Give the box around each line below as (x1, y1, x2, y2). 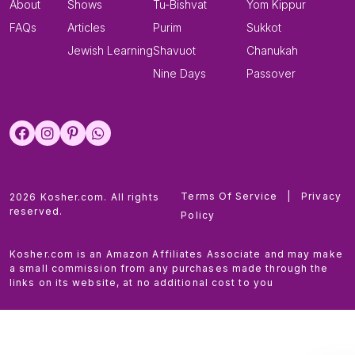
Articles (67, 21, 105, 35)
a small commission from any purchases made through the (10, 262, 329, 275)
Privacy (301, 190, 342, 203)
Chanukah (246, 44, 298, 58)
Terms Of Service (181, 190, 281, 203)
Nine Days (153, 67, 206, 81)
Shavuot (153, 44, 196, 58)
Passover (246, 67, 296, 81)
